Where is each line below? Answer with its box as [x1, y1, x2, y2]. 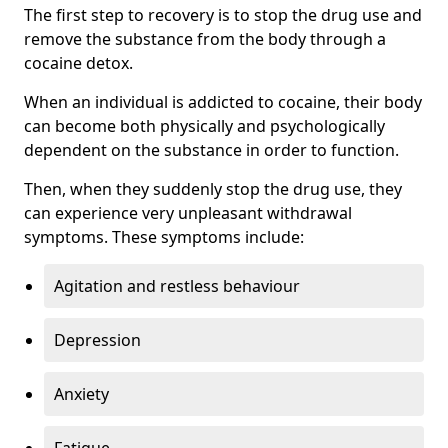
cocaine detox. [24, 51, 137, 74]
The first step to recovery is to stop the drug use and [24, 3, 422, 26]
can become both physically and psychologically [24, 114, 385, 137]
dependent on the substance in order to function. [24, 138, 399, 161]
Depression [54, 328, 141, 351]
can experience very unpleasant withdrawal [24, 201, 352, 224]
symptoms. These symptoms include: [24, 225, 304, 248]
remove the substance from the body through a [24, 27, 386, 50]
